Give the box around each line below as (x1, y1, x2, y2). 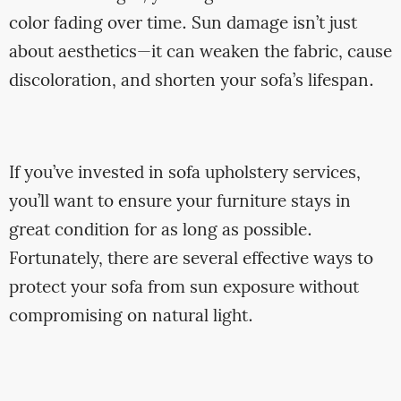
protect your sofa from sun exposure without (8, 274, 359, 302)
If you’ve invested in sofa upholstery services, (8, 159, 361, 187)
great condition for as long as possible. (8, 217, 312, 244)
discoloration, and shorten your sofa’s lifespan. (8, 68, 374, 96)
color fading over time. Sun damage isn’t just (8, 11, 357, 38)
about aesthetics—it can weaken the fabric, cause (8, 39, 392, 67)
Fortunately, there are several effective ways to (8, 245, 373, 273)
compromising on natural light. (8, 303, 253, 330)
